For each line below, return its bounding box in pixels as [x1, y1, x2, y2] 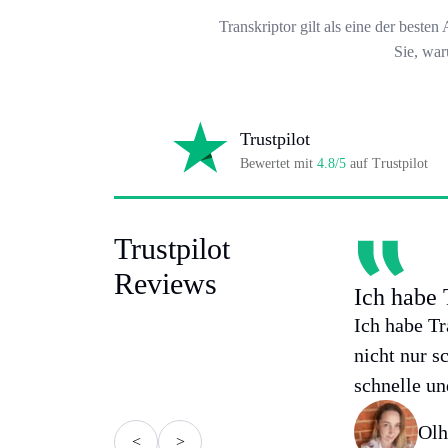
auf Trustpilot [345, 156, 428, 172]
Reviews [114, 267, 217, 301]
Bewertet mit [239, 156, 317, 172]
